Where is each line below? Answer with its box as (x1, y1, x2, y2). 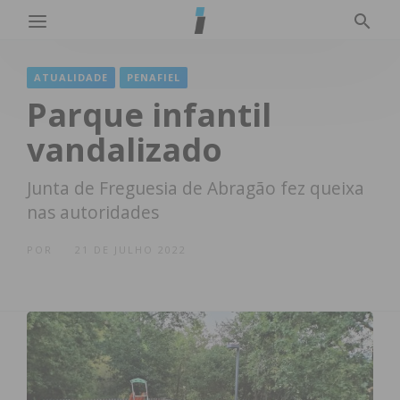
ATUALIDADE (34, 71, 108, 84)
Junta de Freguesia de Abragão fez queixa (27, 176, 364, 200)
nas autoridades (27, 200, 159, 224)
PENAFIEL (127, 71, 180, 84)
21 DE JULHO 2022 (75, 243, 187, 256)
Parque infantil (27, 93, 271, 137)
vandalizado (27, 128, 222, 171)
